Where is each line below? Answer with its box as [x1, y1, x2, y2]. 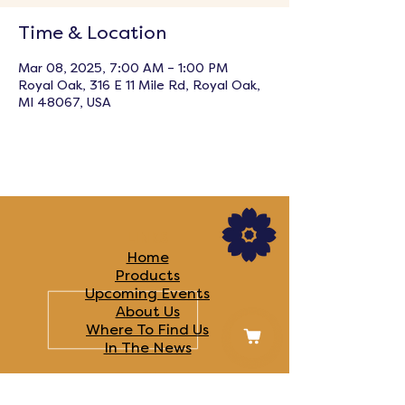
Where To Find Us [86, 321, 209, 339]
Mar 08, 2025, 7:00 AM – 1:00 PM [18, 61, 228, 76]
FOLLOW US [104, 372, 191, 386]
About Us [115, 303, 180, 321]
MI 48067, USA [18, 95, 111, 110]
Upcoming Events [85, 285, 210, 303]
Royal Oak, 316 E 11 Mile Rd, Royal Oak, [18, 78, 260, 93]
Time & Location [18, 22, 166, 44]
